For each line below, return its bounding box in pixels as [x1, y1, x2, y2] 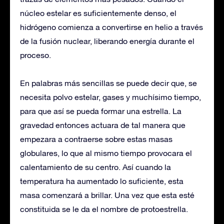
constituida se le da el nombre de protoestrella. [20, 204, 188, 213]
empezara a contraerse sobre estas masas [20, 134, 172, 143]
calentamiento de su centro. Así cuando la [20, 162, 171, 171]
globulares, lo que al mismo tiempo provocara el [20, 148, 192, 157]
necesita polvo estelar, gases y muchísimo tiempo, [20, 92, 201, 101]
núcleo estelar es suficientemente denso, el [20, 8, 176, 17]
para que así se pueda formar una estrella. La [20, 106, 181, 115]
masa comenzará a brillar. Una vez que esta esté [20, 190, 194, 199]
